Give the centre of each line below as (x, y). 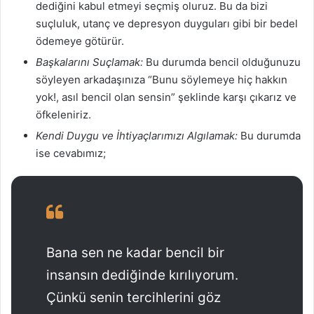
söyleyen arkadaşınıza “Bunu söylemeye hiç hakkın (162, 79)
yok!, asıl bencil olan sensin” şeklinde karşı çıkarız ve (166, 97)
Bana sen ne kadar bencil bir (135, 252)
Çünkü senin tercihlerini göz (134, 297)
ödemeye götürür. (80, 41)
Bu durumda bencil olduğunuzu (222, 62)
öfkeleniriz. (63, 114)
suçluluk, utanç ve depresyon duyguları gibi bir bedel (167, 23)
